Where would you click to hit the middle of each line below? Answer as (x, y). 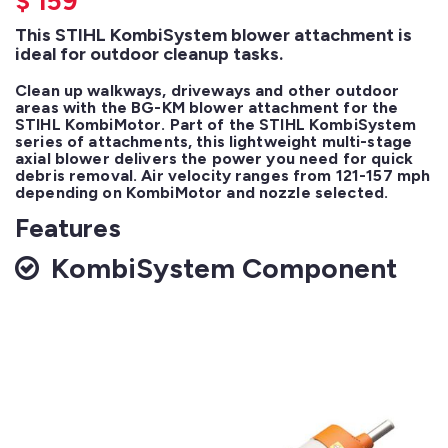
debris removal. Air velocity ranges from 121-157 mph (223, 175)
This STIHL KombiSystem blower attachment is (213, 34)
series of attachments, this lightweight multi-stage (214, 141)
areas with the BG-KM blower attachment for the (207, 107)
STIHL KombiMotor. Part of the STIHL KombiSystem (216, 124)
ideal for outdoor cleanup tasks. (149, 53)
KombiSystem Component (220, 267)
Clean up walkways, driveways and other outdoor (207, 90)
